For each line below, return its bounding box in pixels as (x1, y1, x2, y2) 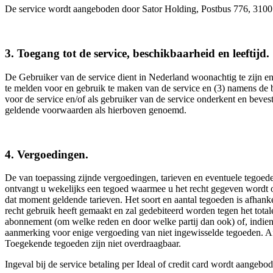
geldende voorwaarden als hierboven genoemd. (5, 104, 186, 115)
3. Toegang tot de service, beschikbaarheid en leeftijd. (5, 47, 269, 60)
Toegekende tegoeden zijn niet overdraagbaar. (5, 238, 181, 249)
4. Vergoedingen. (5, 147, 88, 161)
